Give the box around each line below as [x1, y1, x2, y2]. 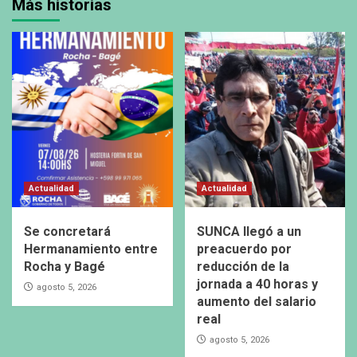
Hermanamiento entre [24, 241, 158, 257]
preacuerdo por [196, 241, 292, 257]
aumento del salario [196, 294, 316, 310]
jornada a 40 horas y [196, 277, 318, 292]
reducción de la [196, 259, 289, 275]
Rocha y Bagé [24, 259, 105, 275]
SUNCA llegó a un [196, 224, 301, 240]
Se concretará [24, 224, 111, 240]
